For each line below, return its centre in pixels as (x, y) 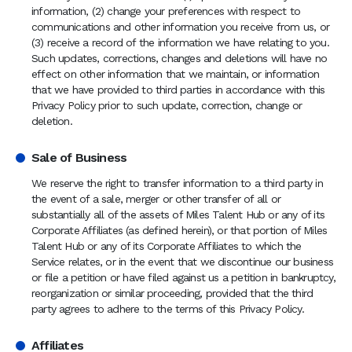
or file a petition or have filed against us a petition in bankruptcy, (183, 277)
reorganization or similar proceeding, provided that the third (172, 293)
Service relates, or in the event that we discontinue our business (183, 262)
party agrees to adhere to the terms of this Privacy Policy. (168, 309)
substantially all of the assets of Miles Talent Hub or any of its (178, 214)
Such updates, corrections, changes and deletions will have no (180, 58)
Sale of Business (79, 158)
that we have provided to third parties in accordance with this (178, 90)
